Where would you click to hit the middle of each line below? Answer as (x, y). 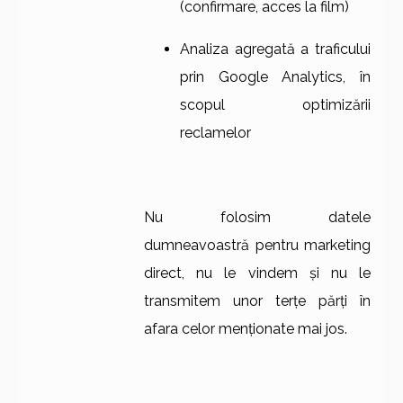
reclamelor (215, 133)
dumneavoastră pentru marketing (257, 245)
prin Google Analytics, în (275, 77)
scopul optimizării (275, 105)
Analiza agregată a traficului (275, 49)
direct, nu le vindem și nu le (257, 273)
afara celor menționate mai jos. (246, 329)
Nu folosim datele (257, 217)
